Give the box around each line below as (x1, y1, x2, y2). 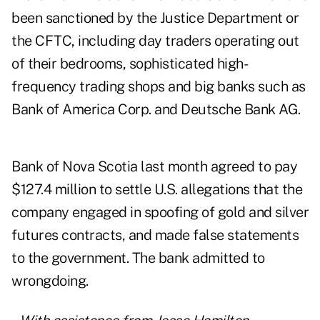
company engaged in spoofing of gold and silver (11, 204, 309, 221)
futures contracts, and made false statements (11, 226, 299, 244)
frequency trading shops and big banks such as (11, 78, 306, 96)
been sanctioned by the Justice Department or (11, 9, 299, 27)
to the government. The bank (11, 249, 189, 267)
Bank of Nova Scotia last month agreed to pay (11, 158, 297, 176)
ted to (227, 249, 265, 267)
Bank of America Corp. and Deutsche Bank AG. (11, 101, 301, 119)
